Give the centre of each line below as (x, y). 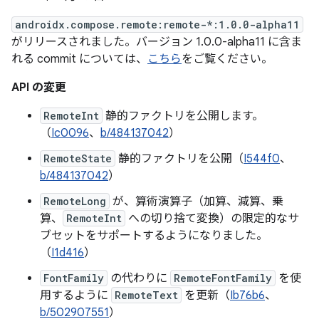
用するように (75, 296)
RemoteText (146, 295)
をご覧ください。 (227, 59)
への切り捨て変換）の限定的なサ (212, 219)
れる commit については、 (79, 59)
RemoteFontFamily (223, 278)
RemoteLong (75, 201)
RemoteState (78, 158)
